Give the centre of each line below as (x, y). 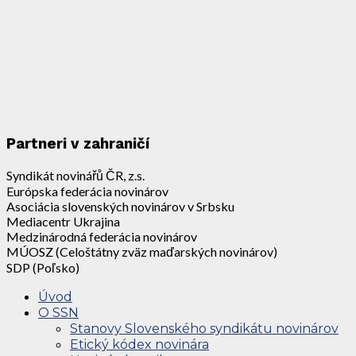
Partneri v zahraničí (78, 144)
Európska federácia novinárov (87, 191)
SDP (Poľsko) (43, 267)
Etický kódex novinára (139, 344)
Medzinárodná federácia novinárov (102, 236)
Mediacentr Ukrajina (63, 221)
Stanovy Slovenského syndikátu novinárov (204, 328)
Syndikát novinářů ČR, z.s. (75, 175)
